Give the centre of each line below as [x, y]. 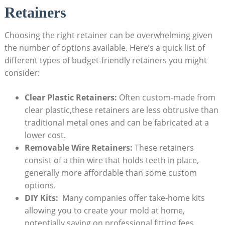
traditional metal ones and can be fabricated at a [117, 123]
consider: [22, 73]
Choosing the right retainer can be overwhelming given [108, 35]
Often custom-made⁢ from [166, 98]
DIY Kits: [41, 198]
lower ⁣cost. [45, 135]
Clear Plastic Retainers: [71, 98]
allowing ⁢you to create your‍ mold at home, [104, 211]
